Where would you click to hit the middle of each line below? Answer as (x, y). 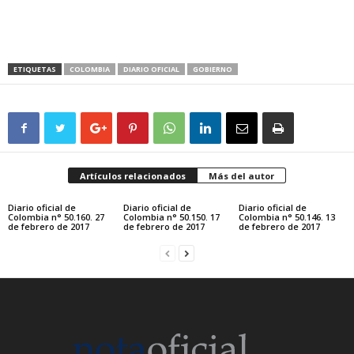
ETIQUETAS (35, 69)
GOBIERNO (213, 69)
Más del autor (241, 176)
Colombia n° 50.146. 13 (286, 217)
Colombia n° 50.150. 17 (171, 217)
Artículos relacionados (133, 176)
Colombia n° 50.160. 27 (56, 217)
